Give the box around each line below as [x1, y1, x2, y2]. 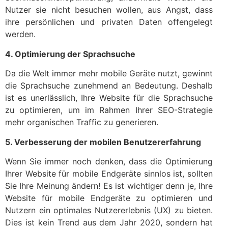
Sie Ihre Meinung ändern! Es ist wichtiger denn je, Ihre [5, 180, 213, 191]
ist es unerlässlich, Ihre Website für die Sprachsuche [5, 93, 213, 103]
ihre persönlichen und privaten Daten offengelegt [5, 17, 213, 27]
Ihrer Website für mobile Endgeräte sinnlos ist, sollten [5, 168, 213, 179]
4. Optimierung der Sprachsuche [5, 48, 135, 59]
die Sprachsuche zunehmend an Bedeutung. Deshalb [5, 80, 213, 91]
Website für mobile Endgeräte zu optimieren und [5, 192, 213, 203]
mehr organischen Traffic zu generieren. [5, 117, 158, 128]
